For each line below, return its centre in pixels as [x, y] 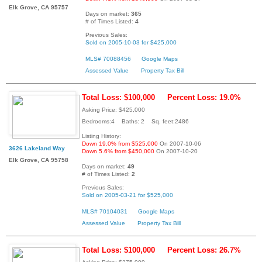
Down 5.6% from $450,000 [118, 151]
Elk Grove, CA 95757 [39, 7]
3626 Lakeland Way [37, 148]
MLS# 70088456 [108, 58]
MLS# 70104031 [105, 211]
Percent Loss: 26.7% [204, 250]
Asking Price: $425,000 [113, 109]
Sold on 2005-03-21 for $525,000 [127, 195]
